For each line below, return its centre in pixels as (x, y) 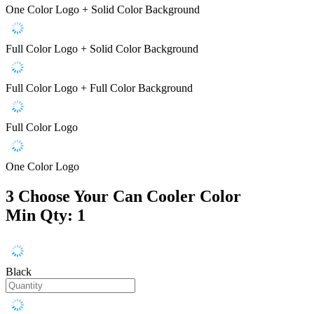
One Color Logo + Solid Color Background (103, 10)
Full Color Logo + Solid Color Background (102, 49)
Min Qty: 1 (46, 216)
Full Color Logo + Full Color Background (99, 88)
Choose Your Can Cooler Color (130, 197)
